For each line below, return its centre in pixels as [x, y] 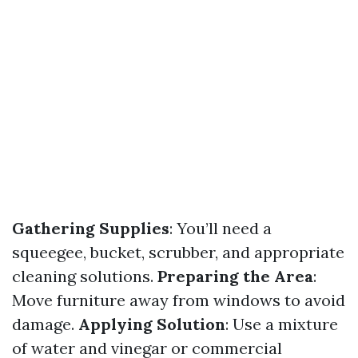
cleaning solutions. [85, 276]
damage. [45, 324]
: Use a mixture [282, 324]
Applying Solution [152, 324]
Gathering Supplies [91, 228]
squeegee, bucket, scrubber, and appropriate [178, 252]
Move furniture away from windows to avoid [179, 300]
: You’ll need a [221, 228]
